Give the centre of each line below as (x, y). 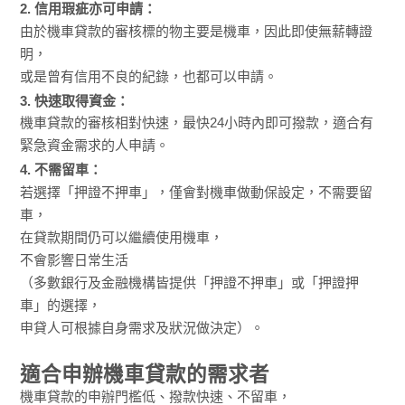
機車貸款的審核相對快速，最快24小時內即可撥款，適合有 (197, 123)
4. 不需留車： (61, 169)
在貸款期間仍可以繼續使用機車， (122, 237)
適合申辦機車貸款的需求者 (145, 374)
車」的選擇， (61, 305)
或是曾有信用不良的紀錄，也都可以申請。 (149, 76)
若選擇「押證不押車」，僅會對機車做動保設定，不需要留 (197, 192)
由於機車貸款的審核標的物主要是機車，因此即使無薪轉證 (197, 31)
